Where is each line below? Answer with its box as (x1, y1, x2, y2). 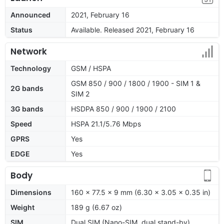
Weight (10, 202, 34, 211)
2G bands (10, 83, 43, 92)
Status (10, 25, 32, 34)
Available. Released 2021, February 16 (71, 25, 194, 34)
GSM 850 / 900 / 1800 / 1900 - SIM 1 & (71, 78, 200, 87)
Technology (10, 63, 51, 72)
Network (10, 45, 47, 57)
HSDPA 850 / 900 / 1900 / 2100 (71, 104, 176, 113)
